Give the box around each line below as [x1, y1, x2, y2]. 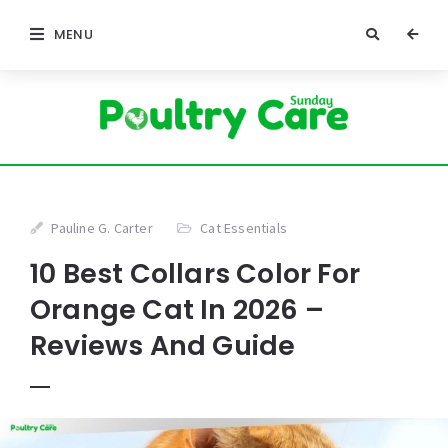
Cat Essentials [200, 219, 288, 238]
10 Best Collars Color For [30, 255, 361, 293]
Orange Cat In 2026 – [30, 291, 324, 329]
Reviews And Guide [30, 327, 296, 365]
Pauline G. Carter [51, 219, 153, 238]
